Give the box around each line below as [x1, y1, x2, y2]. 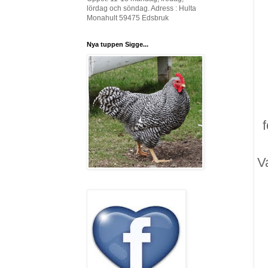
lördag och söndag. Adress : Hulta [87, 4, 196, 13]
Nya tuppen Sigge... [87, 41, 148, 48]
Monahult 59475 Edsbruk [87, 14, 169, 22]
